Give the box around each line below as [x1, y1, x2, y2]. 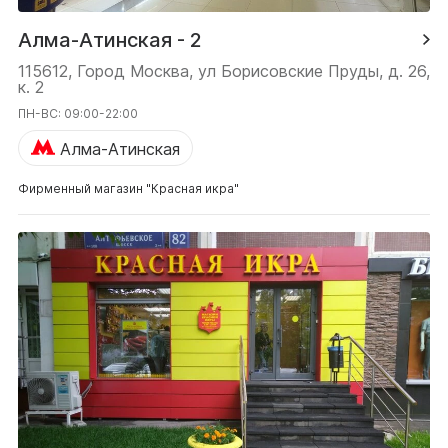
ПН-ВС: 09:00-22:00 [18, 105, 138, 121]
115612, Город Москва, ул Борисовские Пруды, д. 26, [18, 60, 430, 81]
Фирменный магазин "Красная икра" [18, 180, 239, 196]
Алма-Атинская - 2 [18, 27, 202, 52]
